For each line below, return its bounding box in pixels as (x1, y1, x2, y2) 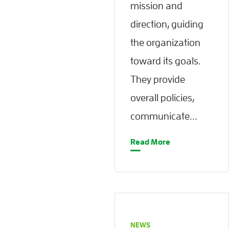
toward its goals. (130, 55, 201, 66)
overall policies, (130, 92, 194, 103)
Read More (130, 138, 170, 146)
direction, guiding (130, 18, 203, 29)
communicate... (130, 110, 197, 121)
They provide (130, 74, 185, 84)
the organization (130, 37, 200, 48)
